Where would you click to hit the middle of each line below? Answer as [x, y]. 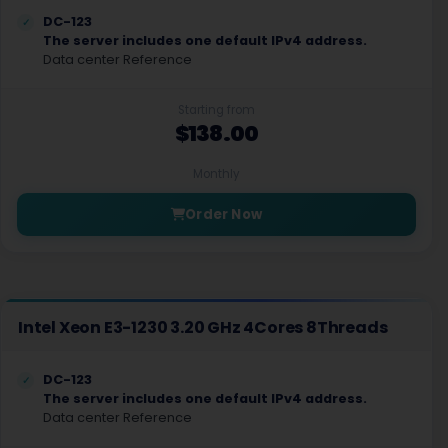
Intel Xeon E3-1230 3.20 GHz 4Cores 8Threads [203, 327]
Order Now [223, 214]
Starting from [216, 110]
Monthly [216, 174]
